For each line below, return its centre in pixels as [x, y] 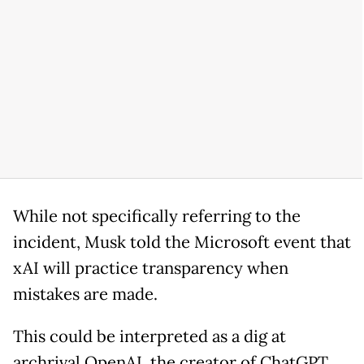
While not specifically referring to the [157, 216]
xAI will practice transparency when [151, 268]
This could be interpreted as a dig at [149, 336]
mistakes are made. [85, 294]
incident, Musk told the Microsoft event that [182, 242]
